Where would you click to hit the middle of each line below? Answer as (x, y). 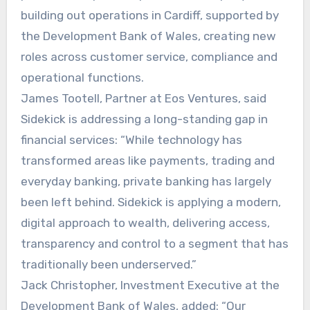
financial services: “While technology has (131, 139)
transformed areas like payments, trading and (147, 160)
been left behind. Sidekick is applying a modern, (151, 202)
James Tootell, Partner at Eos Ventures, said (143, 98)
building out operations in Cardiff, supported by (149, 15)
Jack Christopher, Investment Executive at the (150, 285)
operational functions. (82, 77)
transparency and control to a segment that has (154, 243)
